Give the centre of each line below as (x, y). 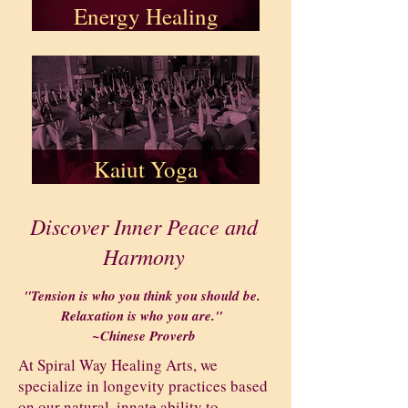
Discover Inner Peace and (144, 226)
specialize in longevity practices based (143, 386)
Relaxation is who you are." (144, 316)
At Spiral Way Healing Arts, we (118, 365)
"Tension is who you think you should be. (144, 296)
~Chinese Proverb (144, 336)
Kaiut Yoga (146, 169)
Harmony (144, 256)
